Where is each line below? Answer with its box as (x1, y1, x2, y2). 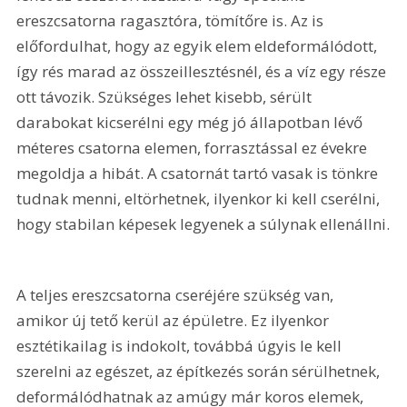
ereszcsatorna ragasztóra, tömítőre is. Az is (16, 10, 328, 32)
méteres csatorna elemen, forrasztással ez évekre (16, 137, 372, 159)
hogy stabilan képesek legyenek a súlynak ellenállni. (16, 213, 391, 235)
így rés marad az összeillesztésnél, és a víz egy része (16, 61, 391, 83)
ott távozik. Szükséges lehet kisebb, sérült (16, 86, 316, 108)
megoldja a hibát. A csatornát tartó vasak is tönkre (16, 163, 382, 184)
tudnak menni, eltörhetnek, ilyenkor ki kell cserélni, (16, 188, 384, 210)
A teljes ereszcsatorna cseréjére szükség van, (16, 284, 338, 306)
